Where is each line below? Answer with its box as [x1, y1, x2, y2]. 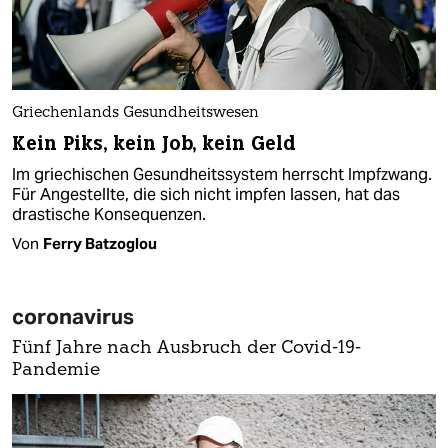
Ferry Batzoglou [43, 233, 157, 253]
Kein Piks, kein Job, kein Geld [12, 130, 296, 156]
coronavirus [12, 302, 134, 330]
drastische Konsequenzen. [12, 203, 206, 225]
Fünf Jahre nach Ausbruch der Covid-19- [12, 339, 361, 357]
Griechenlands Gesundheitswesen [12, 105, 259, 121]
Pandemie [12, 361, 100, 379]
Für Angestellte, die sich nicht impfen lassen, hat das [12, 183, 400, 205]
